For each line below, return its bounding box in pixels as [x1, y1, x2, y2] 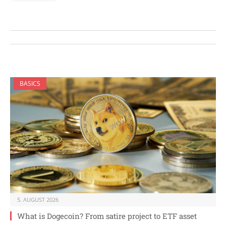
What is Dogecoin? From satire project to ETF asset [17, 210, 197, 221]
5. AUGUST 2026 [17, 195, 59, 203]
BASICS [20, 79, 40, 88]
